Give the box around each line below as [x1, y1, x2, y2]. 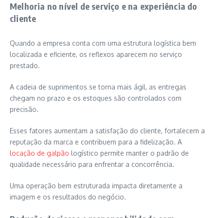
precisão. [10, 105, 38, 114]
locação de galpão [10, 149, 69, 158]
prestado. [10, 61, 40, 70]
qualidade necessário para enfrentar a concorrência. [10, 160, 174, 169]
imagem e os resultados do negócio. [10, 193, 126, 201]
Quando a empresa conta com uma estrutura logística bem [10, 39, 196, 48]
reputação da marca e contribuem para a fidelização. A [10, 138, 182, 146]
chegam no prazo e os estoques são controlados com [10, 94, 182, 103]
